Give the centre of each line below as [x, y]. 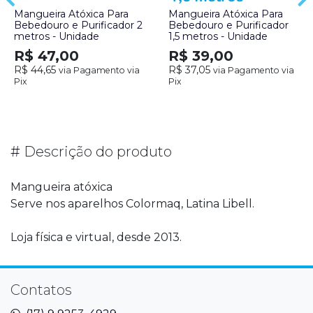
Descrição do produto [96, 151]
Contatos [41, 290]
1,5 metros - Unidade [218, 36]
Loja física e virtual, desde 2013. [96, 237]
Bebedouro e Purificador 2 [78, 25]
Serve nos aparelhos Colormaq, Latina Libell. [132, 203]
